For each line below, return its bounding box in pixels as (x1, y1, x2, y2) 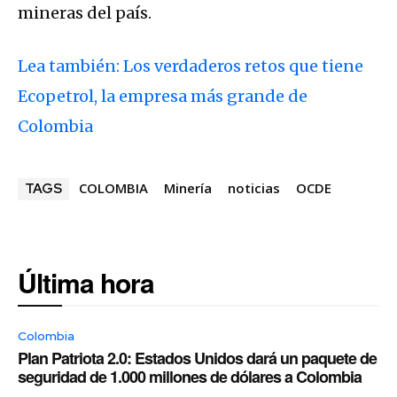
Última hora (18, 263, 154, 302)
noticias (228, 179, 280, 198)
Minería (164, 179, 212, 198)
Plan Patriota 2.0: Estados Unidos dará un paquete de (18, 346, 377, 370)
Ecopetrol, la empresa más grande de (18, 86, 307, 107)
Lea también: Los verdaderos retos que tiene (18, 56, 363, 77)
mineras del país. (18, 3, 152, 24)
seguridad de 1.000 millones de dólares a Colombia (18, 365, 362, 389)
